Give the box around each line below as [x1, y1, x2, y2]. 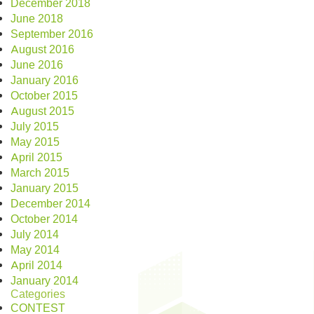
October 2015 [11, 88, 78, 103]
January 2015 [11, 181, 78, 196]
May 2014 [11, 243, 60, 257]
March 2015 [11, 165, 69, 180]
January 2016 [11, 73, 78, 88]
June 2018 [11, 11, 63, 26]
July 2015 [11, 119, 59, 134]
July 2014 [11, 227, 59, 242]
